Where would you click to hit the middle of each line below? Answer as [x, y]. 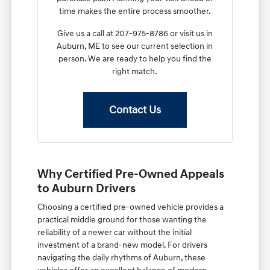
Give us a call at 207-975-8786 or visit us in [135, 33]
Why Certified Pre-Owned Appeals [131, 174]
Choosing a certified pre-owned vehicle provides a [131, 207]
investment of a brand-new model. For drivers [123, 245]
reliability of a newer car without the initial [115, 232]
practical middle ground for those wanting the [122, 219]
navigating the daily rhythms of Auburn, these [122, 257]
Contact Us [135, 110]
